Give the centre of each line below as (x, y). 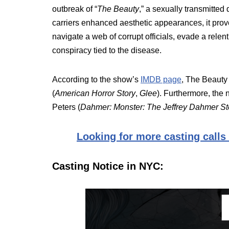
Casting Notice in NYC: (108, 166)
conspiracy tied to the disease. (107, 50)
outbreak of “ (75, 9)
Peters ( (66, 107)
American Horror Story (95, 93)
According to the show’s (96, 79)
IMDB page (161, 79)
